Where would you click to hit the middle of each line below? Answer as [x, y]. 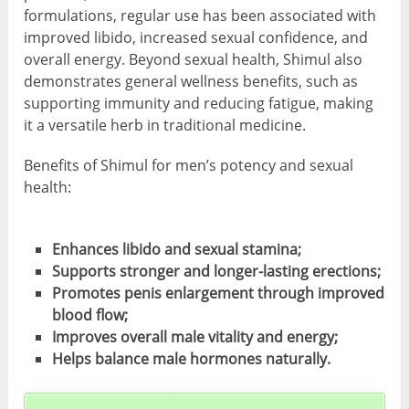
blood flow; [89, 315]
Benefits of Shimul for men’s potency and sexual [189, 166]
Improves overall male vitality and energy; [194, 337]
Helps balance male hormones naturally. [191, 359]
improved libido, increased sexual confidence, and [196, 38]
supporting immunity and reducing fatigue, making [199, 104]
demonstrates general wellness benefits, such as [191, 82]
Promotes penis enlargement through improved [218, 294]
